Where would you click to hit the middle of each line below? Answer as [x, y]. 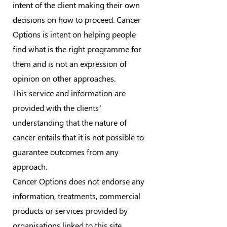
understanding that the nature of [70, 122]
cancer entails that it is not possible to [78, 137]
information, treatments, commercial [77, 196]
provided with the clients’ [57, 108]
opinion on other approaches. [64, 78]
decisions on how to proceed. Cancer [77, 20]
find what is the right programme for [77, 49]
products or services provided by [70, 211]
